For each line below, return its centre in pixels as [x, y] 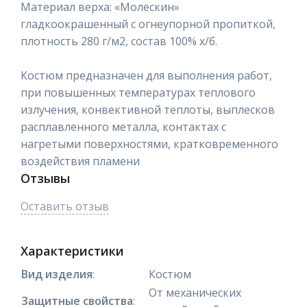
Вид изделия [57, 274]
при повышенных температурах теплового [138, 92]
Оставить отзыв [65, 206]
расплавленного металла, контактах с [123, 126]
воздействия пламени [80, 161]
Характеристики [72, 250]
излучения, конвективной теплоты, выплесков [148, 109]
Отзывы [45, 178]
